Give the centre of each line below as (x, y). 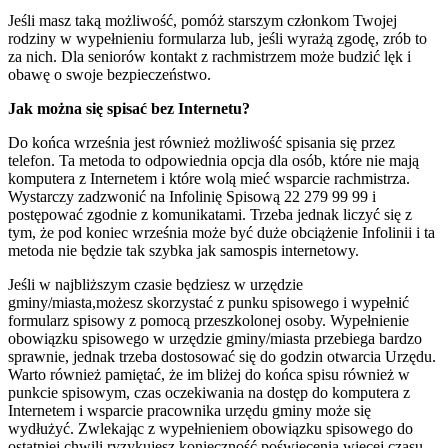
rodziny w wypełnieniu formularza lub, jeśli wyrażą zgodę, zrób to (217, 39)
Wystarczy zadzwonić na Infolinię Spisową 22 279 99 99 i (192, 197)
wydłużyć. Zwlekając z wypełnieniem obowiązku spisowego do (210, 429)
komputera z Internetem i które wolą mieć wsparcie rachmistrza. (209, 179)
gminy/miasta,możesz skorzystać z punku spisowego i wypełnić (208, 303)
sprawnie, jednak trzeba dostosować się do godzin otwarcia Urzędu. (222, 357)
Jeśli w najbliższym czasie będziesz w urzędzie (155, 285)
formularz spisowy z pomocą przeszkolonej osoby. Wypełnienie (208, 321)
